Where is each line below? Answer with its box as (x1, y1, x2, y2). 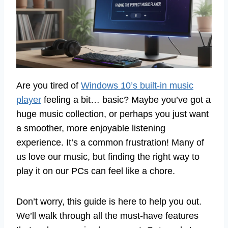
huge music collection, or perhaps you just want (16, 109, 209, 120)
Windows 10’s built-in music (81, 80, 193, 91)
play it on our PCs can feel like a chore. (16, 166, 175, 177)
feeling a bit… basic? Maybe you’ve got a (41, 95, 211, 105)
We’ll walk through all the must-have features (16, 211, 198, 221)
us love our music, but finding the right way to (16, 152, 199, 162)
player (16, 95, 41, 105)
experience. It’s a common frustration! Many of (16, 137, 204, 148)
